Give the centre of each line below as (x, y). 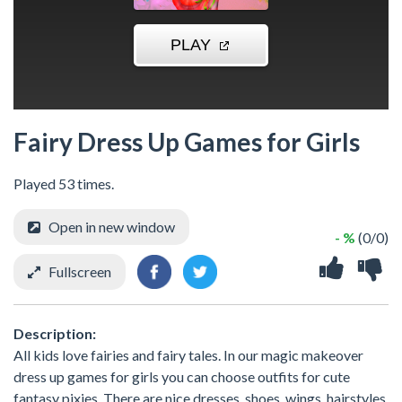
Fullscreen (80, 271)
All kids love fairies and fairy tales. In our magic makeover (188, 354)
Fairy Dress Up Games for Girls (187, 141)
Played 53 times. (64, 183)
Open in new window (112, 226)
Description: (55, 333)
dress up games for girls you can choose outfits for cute (182, 376)
